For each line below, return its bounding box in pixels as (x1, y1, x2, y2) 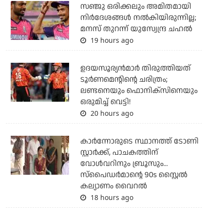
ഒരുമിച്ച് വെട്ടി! (80, 96, 131, 108)
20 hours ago (88, 109, 133, 118)
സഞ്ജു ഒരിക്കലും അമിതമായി (80, 1, 191, 13)
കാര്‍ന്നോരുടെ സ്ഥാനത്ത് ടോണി (80, 136, 199, 147)
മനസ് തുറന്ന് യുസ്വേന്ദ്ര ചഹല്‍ (80, 23, 192, 35)
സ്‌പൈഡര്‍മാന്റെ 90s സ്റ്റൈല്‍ (80, 169, 187, 181)
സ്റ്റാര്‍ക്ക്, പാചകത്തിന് (80, 147, 158, 159)
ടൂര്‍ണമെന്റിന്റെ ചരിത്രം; (80, 74, 167, 86)
